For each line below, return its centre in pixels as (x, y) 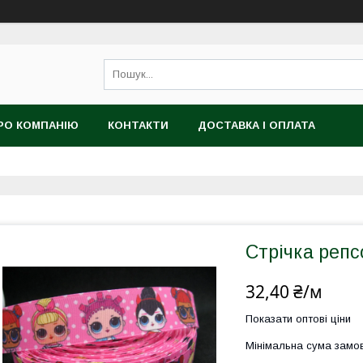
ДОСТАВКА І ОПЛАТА (256, 125)
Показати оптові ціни (298, 319)
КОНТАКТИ (138, 125)
